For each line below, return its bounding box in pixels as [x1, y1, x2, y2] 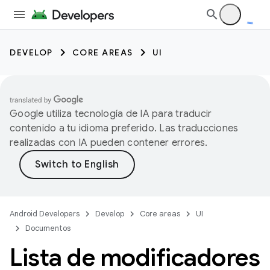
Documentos [25, 223, 71, 233]
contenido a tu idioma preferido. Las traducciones [10, 122, 239, 134]
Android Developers [10, 209, 80, 219]
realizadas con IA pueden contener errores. [10, 137, 208, 149]
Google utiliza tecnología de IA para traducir [10, 108, 212, 120]
